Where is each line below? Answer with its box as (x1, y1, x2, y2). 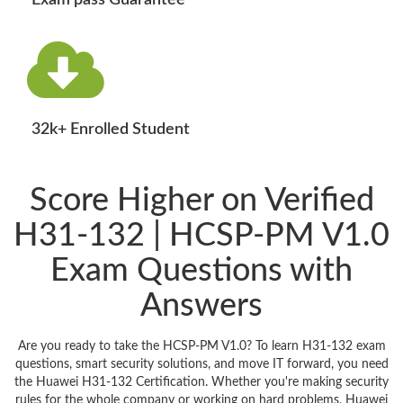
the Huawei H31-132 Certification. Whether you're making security (14, 376, 389, 390)
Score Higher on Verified (29, 184, 374, 218)
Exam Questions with (50, 255, 353, 288)
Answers (140, 290, 263, 323)
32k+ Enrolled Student (31, 121, 190, 139)
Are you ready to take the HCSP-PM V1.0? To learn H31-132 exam (17, 340, 386, 354)
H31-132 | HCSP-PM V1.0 (13, 219, 390, 253)
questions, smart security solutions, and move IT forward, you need (14, 358, 389, 372)
